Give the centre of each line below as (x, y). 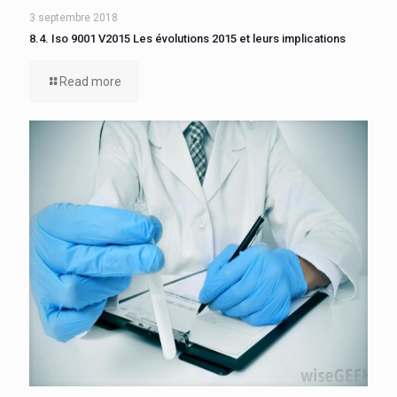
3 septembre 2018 (74, 18)
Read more (90, 82)
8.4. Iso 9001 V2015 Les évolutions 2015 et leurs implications (187, 39)
